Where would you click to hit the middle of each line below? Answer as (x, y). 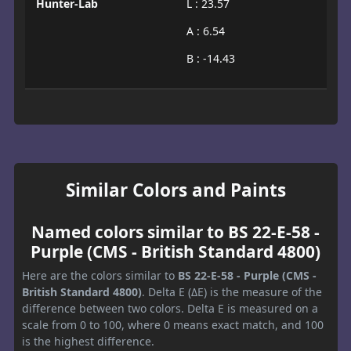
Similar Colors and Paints (175, 190)
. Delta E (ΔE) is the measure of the (232, 292)
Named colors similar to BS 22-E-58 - (175, 232)
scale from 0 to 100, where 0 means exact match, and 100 (173, 325)
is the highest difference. (88, 342)
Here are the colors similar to (100, 276)
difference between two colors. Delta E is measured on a (170, 309)
